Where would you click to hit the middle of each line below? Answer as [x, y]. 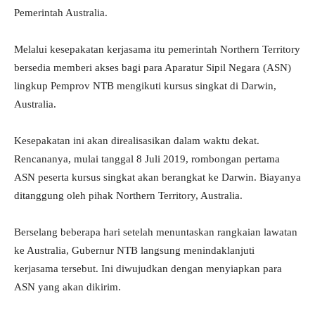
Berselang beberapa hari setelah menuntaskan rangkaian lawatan [156, 232]
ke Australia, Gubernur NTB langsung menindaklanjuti [134, 251]
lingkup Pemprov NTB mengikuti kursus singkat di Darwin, [145, 86]
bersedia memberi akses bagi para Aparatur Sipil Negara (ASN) [153, 68]
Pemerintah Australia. [61, 13]
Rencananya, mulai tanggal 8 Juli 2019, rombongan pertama [147, 159]
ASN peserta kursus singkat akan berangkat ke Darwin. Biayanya [157, 178]
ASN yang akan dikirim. [67, 287]
